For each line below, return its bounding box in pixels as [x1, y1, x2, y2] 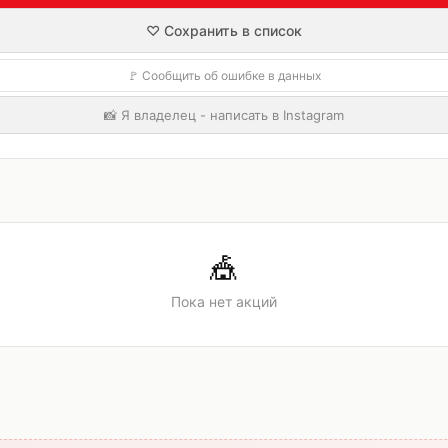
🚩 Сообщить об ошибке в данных [127, 68, 321, 83]
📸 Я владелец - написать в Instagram [104, 107, 344, 123]
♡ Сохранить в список [146, 22, 302, 39]
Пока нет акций [171, 293, 277, 310]
